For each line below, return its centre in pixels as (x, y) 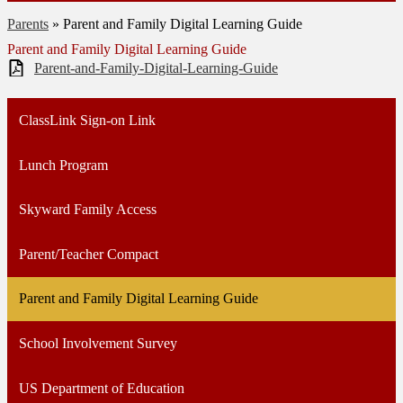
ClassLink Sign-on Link (87, 120)
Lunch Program (63, 165)
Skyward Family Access (87, 210)
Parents (28, 23)
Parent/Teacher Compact (88, 254)
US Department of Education (101, 388)
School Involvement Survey (98, 343)
